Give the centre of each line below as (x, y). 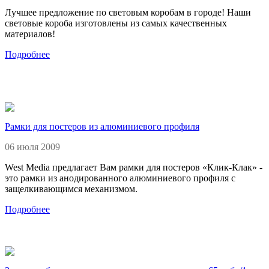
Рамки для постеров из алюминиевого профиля (102, 126)
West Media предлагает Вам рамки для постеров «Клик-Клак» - (134, 167)
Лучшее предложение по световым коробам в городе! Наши (128, 12)
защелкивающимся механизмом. (71, 189)
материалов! (30, 34)
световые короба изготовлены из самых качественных (116, 23)
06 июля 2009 (32, 147)
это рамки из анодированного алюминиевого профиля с (120, 178)
